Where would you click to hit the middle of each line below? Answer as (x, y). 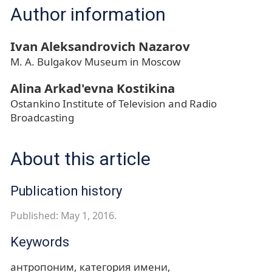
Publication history (66, 191)
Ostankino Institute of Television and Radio (114, 104)
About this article (80, 159)
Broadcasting (42, 118)
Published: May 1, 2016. (63, 216)
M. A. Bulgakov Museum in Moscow (95, 62)
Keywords (40, 242)
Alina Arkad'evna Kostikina (93, 88)
